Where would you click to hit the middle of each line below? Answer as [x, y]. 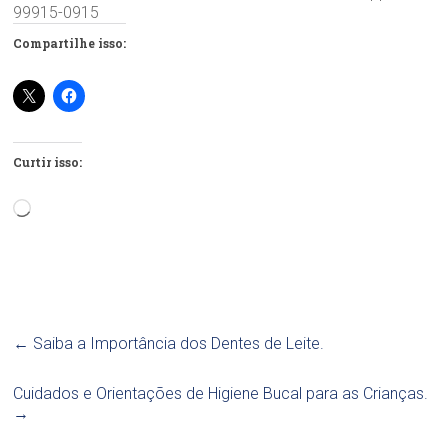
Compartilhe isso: [70, 42]
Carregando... [78, 207]
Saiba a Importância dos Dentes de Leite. [177, 343]
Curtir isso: [48, 161]
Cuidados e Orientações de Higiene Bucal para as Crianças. [221, 393]
